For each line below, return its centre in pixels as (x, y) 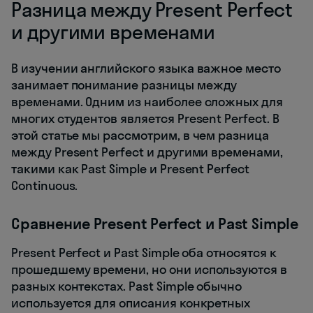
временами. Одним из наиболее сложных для (147, 101)
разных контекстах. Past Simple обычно (127, 286)
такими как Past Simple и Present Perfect (130, 168)
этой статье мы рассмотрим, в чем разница (140, 135)
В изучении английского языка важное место (146, 68)
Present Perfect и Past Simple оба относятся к (144, 252)
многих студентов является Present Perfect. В (145, 118)
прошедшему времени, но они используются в (149, 269)
